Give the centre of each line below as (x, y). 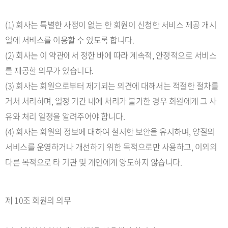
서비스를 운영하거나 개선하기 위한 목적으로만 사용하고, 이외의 (111, 147)
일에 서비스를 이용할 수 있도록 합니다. (69, 40)
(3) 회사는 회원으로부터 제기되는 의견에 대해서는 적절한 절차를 (112, 85)
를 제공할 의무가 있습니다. (49, 70)
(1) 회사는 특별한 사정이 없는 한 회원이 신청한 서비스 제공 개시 (111, 24)
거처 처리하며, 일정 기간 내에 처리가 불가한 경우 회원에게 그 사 (111, 101)
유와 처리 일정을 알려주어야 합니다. (65, 116)
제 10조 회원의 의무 (38, 200)
